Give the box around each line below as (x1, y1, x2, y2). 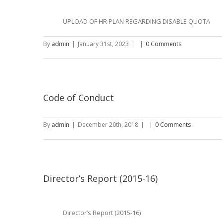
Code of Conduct (43, 92, 114, 104)
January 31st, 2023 (78, 40, 129, 48)
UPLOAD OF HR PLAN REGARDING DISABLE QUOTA (63, 17, 210, 26)
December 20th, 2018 (78, 120, 138, 129)
